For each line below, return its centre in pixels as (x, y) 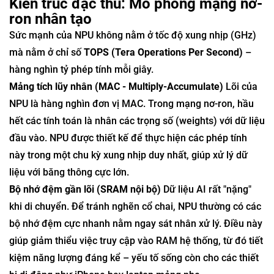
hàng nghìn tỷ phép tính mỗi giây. (81, 69)
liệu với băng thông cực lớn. (69, 172)
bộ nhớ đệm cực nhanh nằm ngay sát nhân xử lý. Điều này (136, 224)
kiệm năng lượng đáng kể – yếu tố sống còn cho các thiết (134, 258)
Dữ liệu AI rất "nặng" (206, 189)
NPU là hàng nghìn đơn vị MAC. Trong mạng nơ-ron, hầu (131, 104)
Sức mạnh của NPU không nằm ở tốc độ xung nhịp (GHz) (133, 35)
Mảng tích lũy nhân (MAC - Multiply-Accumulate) (116, 87)
